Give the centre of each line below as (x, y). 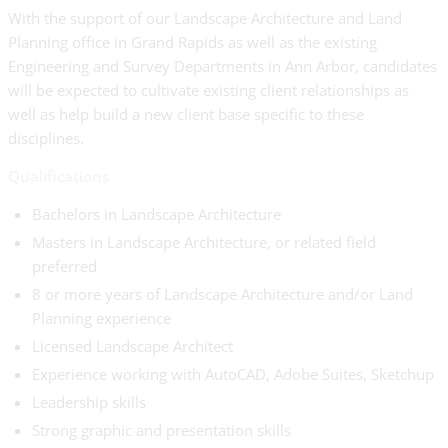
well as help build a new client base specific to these (186, 114)
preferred (64, 266)
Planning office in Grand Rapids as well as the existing (192, 42)
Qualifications (58, 176)
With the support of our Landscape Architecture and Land (205, 18)
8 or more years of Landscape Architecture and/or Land (222, 294)
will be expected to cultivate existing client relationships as (208, 90)
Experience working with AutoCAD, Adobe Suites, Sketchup (233, 374)
